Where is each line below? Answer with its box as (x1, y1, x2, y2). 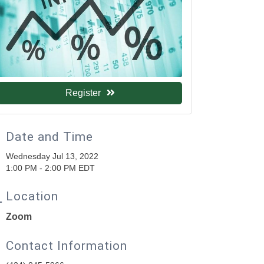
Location (6, 189, 59, 203)
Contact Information (6, 238, 128, 253)
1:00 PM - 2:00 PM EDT (6, 163, 95, 173)
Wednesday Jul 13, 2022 (6, 151, 99, 161)
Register (65, 87, 101, 98)
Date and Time (6, 129, 94, 144)
